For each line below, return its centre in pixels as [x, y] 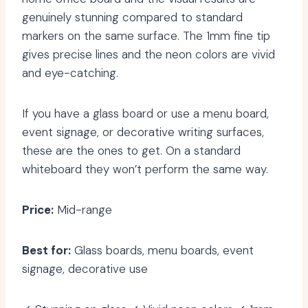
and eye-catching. [70, 73]
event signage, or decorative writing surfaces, [143, 132]
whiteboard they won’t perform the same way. [145, 169]
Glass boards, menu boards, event [162, 251]
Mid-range [83, 210]
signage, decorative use [85, 269]
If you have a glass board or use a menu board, [145, 114]
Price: [38, 210]
